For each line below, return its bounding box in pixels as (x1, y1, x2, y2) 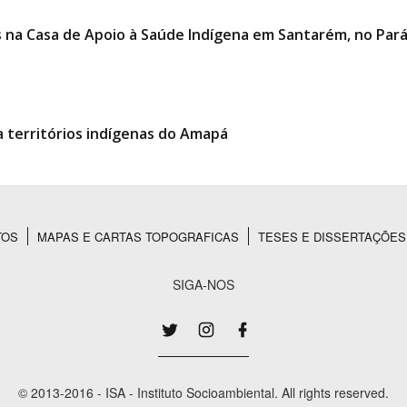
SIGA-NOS (173, 275, 234, 293)
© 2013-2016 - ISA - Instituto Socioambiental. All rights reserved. (18, 383, 389, 402)
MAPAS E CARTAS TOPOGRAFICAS (37, 228, 239, 245)
